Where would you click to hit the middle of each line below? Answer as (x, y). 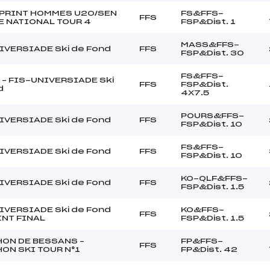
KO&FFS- (202, 209)
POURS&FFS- (212, 115)
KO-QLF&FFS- (214, 178)
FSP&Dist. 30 (212, 53)
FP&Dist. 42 (209, 249)
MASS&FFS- (210, 44)
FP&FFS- (202, 241)
